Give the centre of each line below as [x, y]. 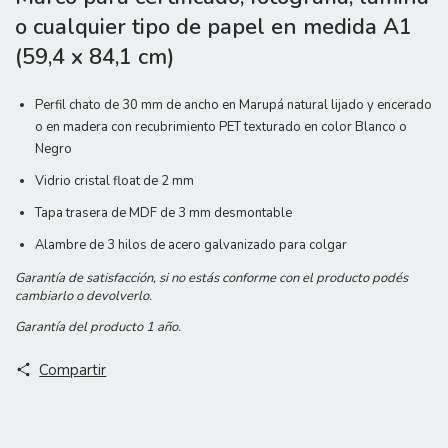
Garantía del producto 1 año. [98, 326]
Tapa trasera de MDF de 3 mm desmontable [163, 212]
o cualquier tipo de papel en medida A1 [213, 26]
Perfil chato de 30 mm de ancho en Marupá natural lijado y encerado [233, 104]
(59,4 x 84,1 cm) [94, 56]
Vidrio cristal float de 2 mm [114, 180]
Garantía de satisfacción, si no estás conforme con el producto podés [211, 277]
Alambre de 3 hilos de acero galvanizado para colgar [191, 244]
